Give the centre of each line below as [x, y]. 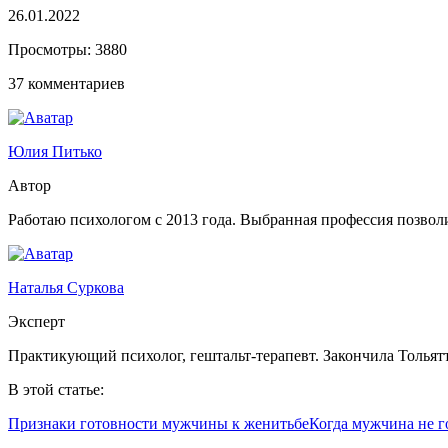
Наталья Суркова [66, 287]
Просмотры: [51, 49]
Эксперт [36, 321]
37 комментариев [66, 83]
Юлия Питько [55, 151]
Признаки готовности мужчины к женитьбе [158, 423]
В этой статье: [56, 389]
